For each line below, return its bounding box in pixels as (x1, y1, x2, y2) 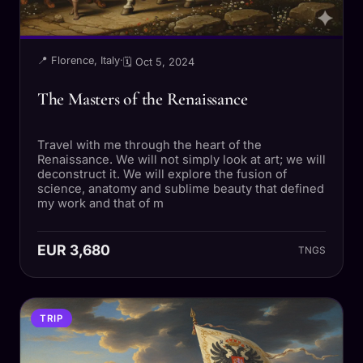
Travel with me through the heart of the (36, 138, 262, 153)
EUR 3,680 (36, 241, 110, 259)
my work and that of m (36, 196, 164, 211)
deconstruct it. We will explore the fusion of (36, 167, 287, 182)
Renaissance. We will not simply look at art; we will (36, 152, 326, 168)
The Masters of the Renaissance (36, 88, 248, 109)
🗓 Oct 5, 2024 (122, 56, 194, 69)
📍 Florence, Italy (36, 54, 120, 67)
